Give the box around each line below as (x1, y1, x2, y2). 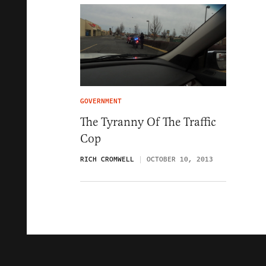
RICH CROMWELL (80, 154, 134, 165)
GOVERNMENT (80, 96, 122, 107)
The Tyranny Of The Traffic (80, 115, 216, 130)
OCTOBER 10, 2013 (147, 154, 213, 165)
